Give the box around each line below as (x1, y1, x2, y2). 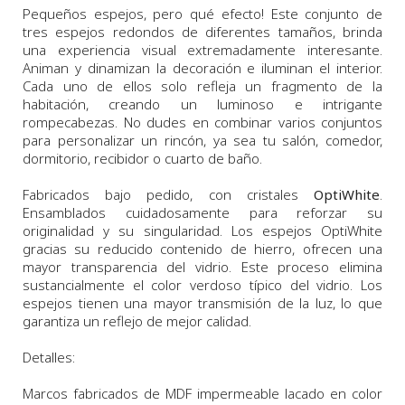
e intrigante (274, 95, 383, 114)
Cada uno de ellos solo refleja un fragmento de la (23, 77, 382, 96)
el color (132, 276, 183, 295)
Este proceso (231, 258, 330, 277)
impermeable (192, 384, 285, 403)
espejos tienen (23, 294, 118, 313)
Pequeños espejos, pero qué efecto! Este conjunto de (23, 5, 382, 24)
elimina (339, 258, 383, 277)
